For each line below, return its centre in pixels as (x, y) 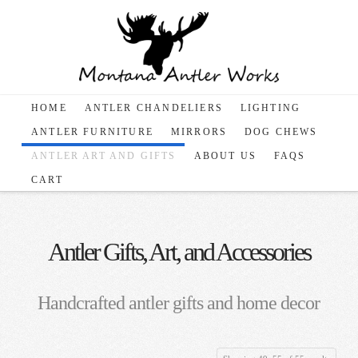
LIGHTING (270, 107)
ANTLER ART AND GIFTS (103, 155)
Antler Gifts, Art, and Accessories (179, 251)
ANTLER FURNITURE (92, 131)
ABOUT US (225, 155)
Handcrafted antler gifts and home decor (179, 302)
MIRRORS (199, 131)
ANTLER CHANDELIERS (153, 107)
